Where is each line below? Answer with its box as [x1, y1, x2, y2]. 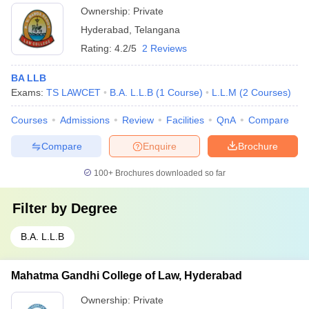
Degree [71, 201, 117, 216]
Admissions [60, 114, 110, 126]
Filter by [12, 201, 71, 216]
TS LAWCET [46, 87, 101, 98]
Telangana [134, 24, 180, 35]
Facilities [166, 114, 204, 126]
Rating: [81, 43, 114, 54]
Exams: [11, 87, 46, 98]
